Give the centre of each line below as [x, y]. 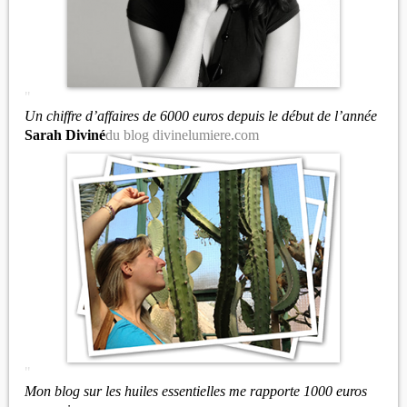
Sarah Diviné [65, 135]
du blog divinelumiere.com [182, 135]
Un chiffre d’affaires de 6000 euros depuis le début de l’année [201, 116]
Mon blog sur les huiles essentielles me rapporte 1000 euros [196, 391]
